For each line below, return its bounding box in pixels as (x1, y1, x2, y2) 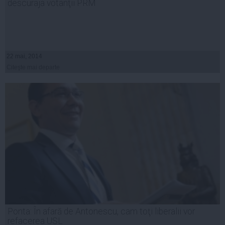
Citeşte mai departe (7, 64, 60, 71)
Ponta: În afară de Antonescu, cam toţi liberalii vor (8, 206, 195, 217)
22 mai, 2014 (7, 53, 42, 60)
